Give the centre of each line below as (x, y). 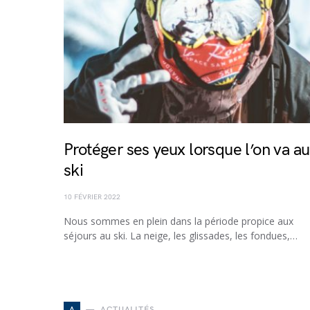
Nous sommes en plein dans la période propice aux (179, 221)
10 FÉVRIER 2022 (92, 197)
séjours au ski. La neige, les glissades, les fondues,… (181, 236)
